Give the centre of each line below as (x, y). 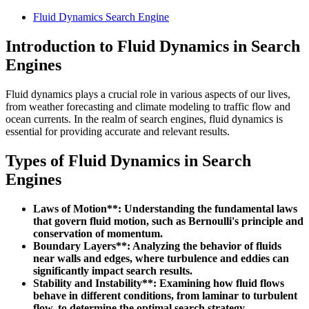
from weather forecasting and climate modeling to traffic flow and (148, 106)
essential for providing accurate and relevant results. (118, 131)
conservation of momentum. (98, 233)
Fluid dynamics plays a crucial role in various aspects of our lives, (148, 94)
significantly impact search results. (113, 270)
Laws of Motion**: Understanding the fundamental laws (165, 208)
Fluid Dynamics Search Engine (101, 17)
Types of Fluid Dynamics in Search (128, 160)
